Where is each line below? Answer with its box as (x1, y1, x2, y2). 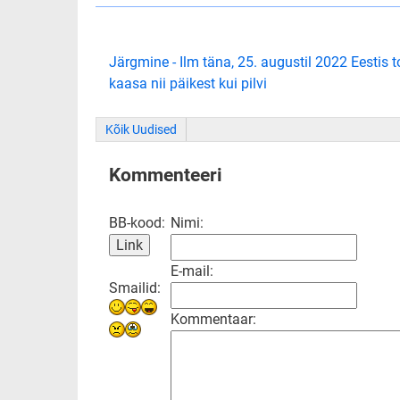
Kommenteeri (109, 164, 222, 186)
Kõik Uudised (105, 122, 177, 137)
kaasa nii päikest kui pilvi (109, 75, 267, 92)
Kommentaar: (171, 311, 256, 328)
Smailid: (109, 279, 161, 296)
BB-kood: (109, 214, 165, 231)
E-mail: (171, 262, 213, 279)
